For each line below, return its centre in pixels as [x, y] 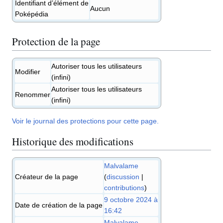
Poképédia [32, 14]
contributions [124, 188]
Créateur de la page [47, 177]
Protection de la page [56, 42]
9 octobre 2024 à [131, 200]
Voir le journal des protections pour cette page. [85, 121]
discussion [123, 177]
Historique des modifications [73, 141]
